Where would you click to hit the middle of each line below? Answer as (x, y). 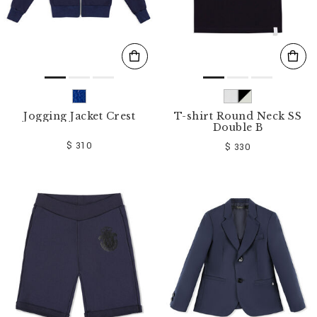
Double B (238, 127)
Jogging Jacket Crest (79, 116)
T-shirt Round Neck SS (238, 116)
